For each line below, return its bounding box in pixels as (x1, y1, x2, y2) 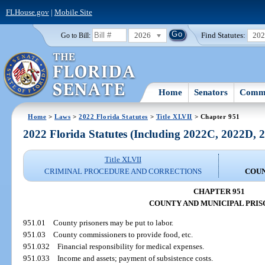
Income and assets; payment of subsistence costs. (57, 254, 214, 263)
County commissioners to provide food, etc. (53, 230, 193, 240)
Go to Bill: (60, 31, 91, 39)
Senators (194, 87, 228, 97)
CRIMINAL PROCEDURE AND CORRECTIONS (44, 167, 202, 176)
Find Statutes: (201, 30, 246, 40)
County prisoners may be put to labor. (53, 218, 174, 228)
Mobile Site (54, 7, 92, 17)
